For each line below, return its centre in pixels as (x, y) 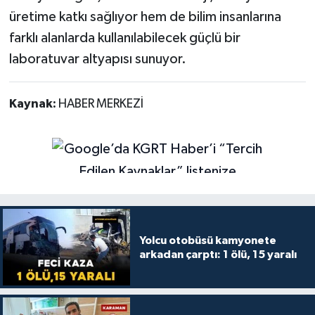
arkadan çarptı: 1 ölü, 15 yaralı (218, 254)
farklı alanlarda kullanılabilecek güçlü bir (124, 38)
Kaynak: (33, 104)
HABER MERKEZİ (101, 104)
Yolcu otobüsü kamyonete (207, 240)
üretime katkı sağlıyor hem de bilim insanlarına (145, 17)
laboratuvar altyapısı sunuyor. (97, 59)
